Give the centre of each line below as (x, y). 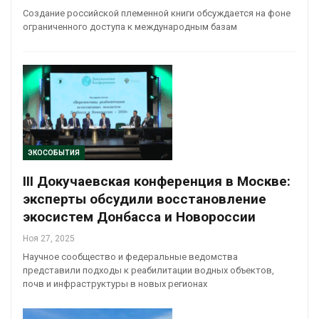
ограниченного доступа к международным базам (130, 26)
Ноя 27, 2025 (49, 239)
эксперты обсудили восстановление (145, 199)
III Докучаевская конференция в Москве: (157, 182)
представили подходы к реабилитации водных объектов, (148, 271)
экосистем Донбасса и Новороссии (139, 217)
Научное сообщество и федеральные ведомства (130, 257)
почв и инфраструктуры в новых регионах (115, 284)
